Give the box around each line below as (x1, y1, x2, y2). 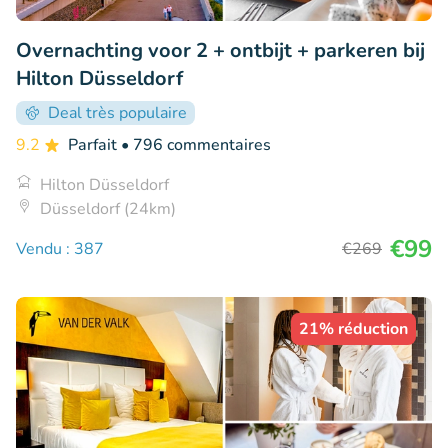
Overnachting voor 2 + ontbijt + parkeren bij (16, 37, 425, 65)
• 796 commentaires (121, 134, 271, 157)
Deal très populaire (48, 102, 187, 125)
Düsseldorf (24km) (40, 198, 176, 221)
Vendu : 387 (16, 238, 104, 261)
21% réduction (299, 318, 408, 341)
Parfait (68, 134, 121, 157)
